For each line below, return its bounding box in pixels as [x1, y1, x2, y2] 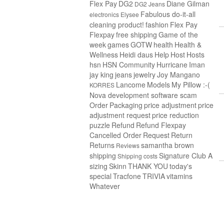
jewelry [133, 69, 155, 79]
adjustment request [89, 110, 150, 120]
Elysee [120, 10, 139, 18]
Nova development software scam [89, 90, 197, 100]
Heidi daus [119, 49, 153, 59]
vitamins [166, 171, 192, 181]
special [89, 171, 111, 181]
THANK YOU [128, 161, 168, 171]
